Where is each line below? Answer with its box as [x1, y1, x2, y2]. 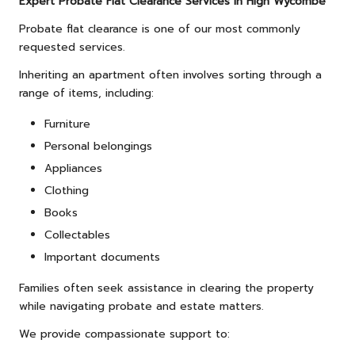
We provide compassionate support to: [19, 326, 230, 343]
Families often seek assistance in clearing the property [19, 280, 314, 297]
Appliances [44, 159, 102, 177]
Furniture [44, 115, 90, 132]
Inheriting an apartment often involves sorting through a [19, 66, 322, 83]
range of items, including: [19, 84, 154, 101]
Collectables [44, 227, 110, 244]
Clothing [44, 181, 89, 199]
